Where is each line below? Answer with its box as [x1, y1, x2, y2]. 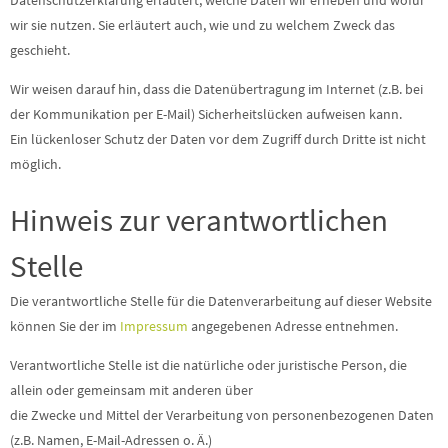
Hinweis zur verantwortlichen [10, 200, 388, 239]
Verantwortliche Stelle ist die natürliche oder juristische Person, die [10, 356, 407, 374]
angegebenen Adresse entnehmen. [188, 317, 398, 335]
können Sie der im [10, 317, 120, 335]
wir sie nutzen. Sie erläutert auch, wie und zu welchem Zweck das [10, 16, 395, 34]
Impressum [120, 317, 188, 335]
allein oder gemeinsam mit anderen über [10, 381, 253, 399]
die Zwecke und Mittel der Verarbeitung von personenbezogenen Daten [10, 406, 434, 424]
